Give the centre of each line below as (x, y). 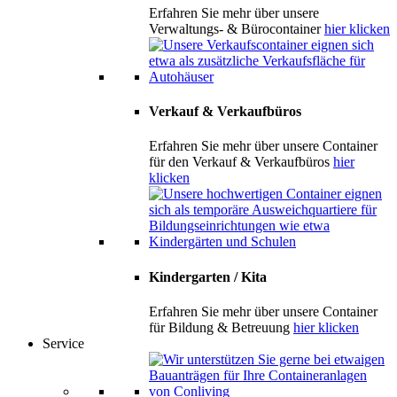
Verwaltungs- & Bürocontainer (237, 28)
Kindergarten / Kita (208, 276)
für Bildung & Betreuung (221, 327)
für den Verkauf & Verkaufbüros (241, 162)
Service (63, 343)
